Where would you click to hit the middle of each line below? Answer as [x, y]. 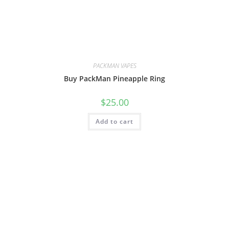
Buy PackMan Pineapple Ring [114, 79]
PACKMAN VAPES [114, 66]
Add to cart [114, 122]
